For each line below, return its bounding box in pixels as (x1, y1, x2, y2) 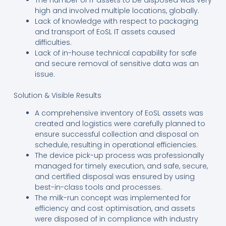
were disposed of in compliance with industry (34, 213, 198, 224)
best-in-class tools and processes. (34, 182, 162, 192)
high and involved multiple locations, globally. (34, 5, 199, 16)
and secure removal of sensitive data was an (34, 58, 199, 69)
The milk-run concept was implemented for (34, 192, 191, 203)
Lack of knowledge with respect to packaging (34, 16, 198, 26)
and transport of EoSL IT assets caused (34, 26, 175, 37)
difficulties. (34, 37, 72, 47)
